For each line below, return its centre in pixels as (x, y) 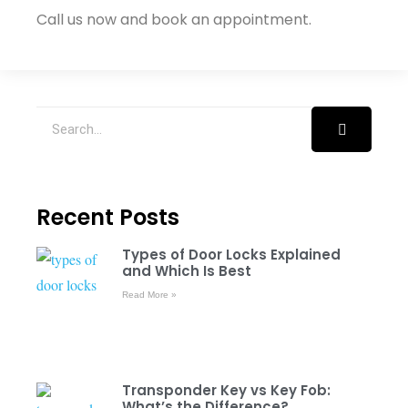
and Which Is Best (186, 270)
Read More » (149, 294)
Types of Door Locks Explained (231, 254)
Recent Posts (108, 217)
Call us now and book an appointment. (174, 19)
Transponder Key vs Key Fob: (226, 391)
